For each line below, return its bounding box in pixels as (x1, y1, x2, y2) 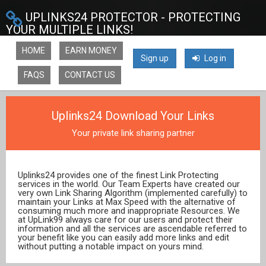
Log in (202, 53, 226, 63)
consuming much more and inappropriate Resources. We (18, 205, 240, 216)
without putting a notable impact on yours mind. (18, 241, 204, 252)
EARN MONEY (65, 46, 117, 55)
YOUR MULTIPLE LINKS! (6, 23, 133, 37)
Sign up (141, 53, 169, 63)
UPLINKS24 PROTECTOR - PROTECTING (23, 10, 240, 24)
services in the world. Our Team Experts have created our (18, 179, 240, 189)
